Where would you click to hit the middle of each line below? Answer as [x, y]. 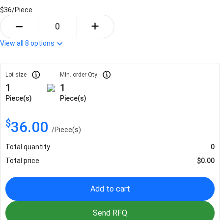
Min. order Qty [79, 74]
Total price [22, 160]
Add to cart [110, 189]
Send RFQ [110, 213]
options [42, 43]
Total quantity [28, 147]
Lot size [16, 74]
